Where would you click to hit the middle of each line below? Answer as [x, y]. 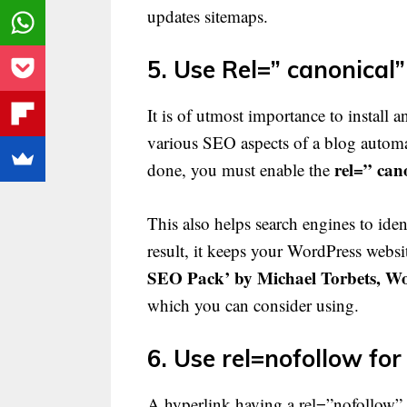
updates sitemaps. [208, 15]
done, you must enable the [241, 170]
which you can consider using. [253, 304]
